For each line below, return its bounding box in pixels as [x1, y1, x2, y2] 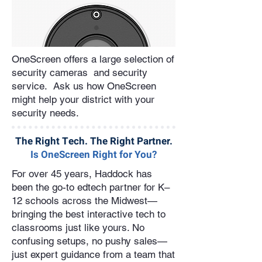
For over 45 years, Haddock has [12, 167, 152, 180]
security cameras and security [12, 66, 147, 78]
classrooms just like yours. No [12, 221, 144, 233]
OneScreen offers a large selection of [12, 53, 174, 65]
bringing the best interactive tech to [12, 208, 166, 220]
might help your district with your [12, 93, 154, 105]
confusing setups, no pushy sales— [12, 235, 167, 247]
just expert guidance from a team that [12, 248, 175, 260]
